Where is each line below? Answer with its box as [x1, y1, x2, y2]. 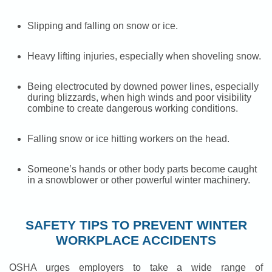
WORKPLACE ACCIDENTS [56, 233, 216, 248]
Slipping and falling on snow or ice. [27, 21, 178, 32]
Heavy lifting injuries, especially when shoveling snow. [27, 51, 261, 62]
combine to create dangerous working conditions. [27, 103, 238, 114]
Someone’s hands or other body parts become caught [27, 164, 257, 175]
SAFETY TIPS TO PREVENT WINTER [25, 218, 247, 233]
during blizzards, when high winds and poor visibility [27, 92, 251, 103]
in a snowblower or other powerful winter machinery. [27, 175, 250, 186]
